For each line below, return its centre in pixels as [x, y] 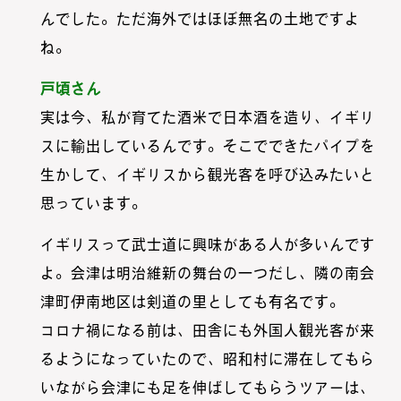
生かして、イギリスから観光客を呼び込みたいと [207, 174]
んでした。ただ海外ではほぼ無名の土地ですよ [200, 18]
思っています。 [93, 203]
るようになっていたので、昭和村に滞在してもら [207, 358]
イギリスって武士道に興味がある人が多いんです [207, 244]
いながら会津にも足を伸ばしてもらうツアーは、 [207, 387]
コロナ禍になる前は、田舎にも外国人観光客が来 [207, 330]
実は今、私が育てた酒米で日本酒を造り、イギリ [207, 117]
